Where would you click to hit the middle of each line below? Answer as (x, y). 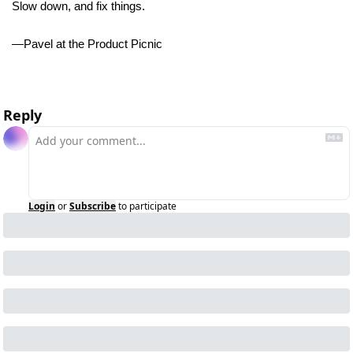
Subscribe (93, 206)
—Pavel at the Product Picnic (89, 44)
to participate (147, 206)
